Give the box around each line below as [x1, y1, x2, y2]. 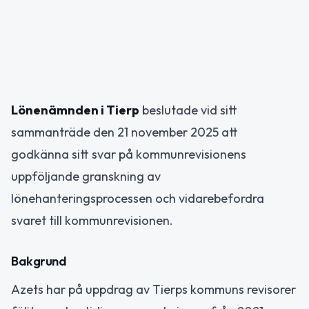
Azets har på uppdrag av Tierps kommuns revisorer [11, 281, 296, 297]
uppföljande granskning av [11, 168, 161, 184]
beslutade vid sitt [139, 102, 237, 118]
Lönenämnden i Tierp [11, 102, 139, 118]
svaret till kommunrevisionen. [11, 212, 173, 228]
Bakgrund [11, 253, 67, 269]
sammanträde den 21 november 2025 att [11, 124, 238, 140]
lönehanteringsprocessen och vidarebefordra [11, 190, 264, 206]
